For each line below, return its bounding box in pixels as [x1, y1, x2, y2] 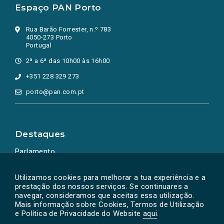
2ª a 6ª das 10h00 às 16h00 [26, 57, 110, 64]
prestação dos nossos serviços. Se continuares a [15, 182, 188, 191]
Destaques [15, 129, 65, 139]
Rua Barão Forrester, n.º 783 [26, 25, 111, 33]
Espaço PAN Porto [15, 2, 101, 12]
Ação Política [15, 161, 61, 170]
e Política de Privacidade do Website [15, 209, 143, 218]
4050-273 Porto [26, 33, 72, 41]
